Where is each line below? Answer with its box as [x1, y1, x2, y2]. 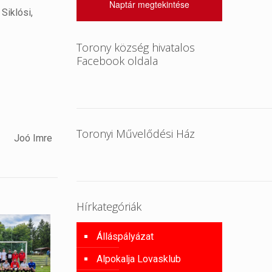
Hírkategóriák [76, 199, 142, 214]
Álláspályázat [97, 231, 154, 242]
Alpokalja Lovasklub [97, 253, 182, 265]
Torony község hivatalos [76, 40, 195, 55]
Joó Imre [14, 132, 53, 144]
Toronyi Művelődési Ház [76, 126, 195, 141]
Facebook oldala [76, 53, 158, 68]
